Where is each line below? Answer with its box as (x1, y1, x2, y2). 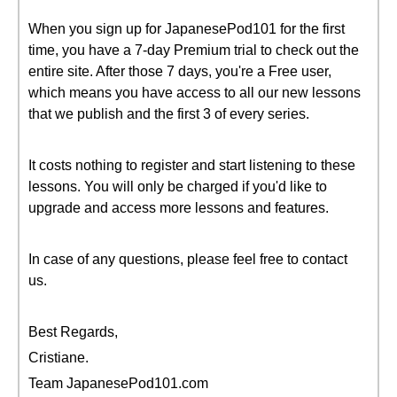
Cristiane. (28, 350, 89, 365)
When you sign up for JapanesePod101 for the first (28, 21, 345, 36)
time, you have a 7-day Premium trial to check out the (28, 43, 359, 58)
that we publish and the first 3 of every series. (28, 106, 309, 121)
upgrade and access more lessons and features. (28, 200, 329, 215)
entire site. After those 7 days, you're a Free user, (28, 64, 331, 79)
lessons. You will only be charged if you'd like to (28, 179, 327, 194)
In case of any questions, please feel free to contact (28, 252, 347, 267)
